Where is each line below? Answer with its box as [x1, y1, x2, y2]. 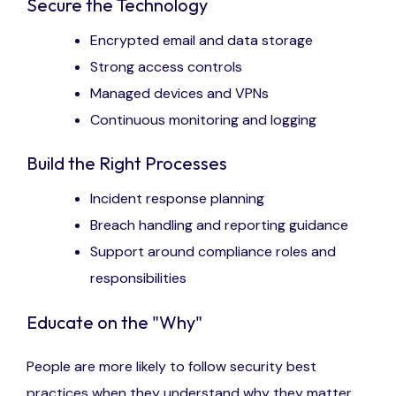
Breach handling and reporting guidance [90, 216, 349, 235]
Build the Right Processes [27, 152, 227, 175]
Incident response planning [90, 189, 265, 209]
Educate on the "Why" [27, 310, 202, 333]
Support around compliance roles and [90, 242, 337, 262]
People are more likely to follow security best [27, 356, 316, 376]
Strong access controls [90, 57, 243, 77]
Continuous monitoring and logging [90, 110, 317, 130]
